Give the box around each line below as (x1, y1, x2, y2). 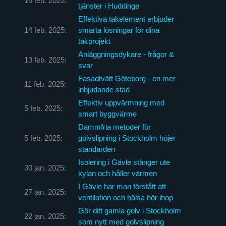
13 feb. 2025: (24, 55, 67, 64)
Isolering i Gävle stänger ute (78, 157, 170, 166)
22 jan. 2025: (24, 211, 66, 220)
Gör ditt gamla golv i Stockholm (78, 206, 181, 215)
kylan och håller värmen (78, 168, 157, 178)
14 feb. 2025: (24, 25, 67, 34)
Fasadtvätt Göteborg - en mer (78, 74, 176, 83)
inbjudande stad (78, 85, 130, 94)
